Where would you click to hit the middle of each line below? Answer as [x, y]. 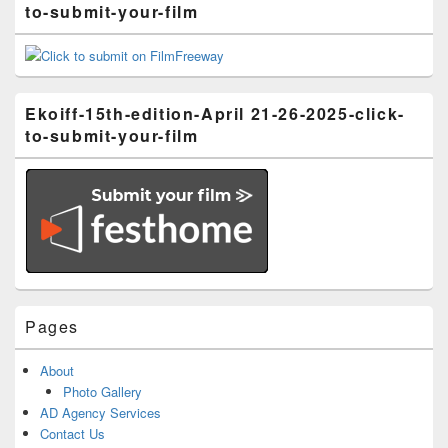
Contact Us [72, 433]
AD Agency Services [100, 412]
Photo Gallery [102, 391]
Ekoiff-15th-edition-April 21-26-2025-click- [215, 113]
